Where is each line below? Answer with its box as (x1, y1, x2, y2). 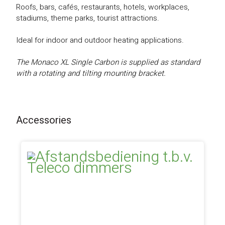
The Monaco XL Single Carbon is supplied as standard (16, 57, 201, 68)
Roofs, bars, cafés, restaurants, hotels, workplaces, (16, 2, 190, 13)
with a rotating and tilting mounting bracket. (16, 68, 166, 79)
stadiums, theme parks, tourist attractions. (16, 13, 160, 24)
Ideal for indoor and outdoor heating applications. (16, 35, 184, 46)
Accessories (16, 113, 72, 128)
